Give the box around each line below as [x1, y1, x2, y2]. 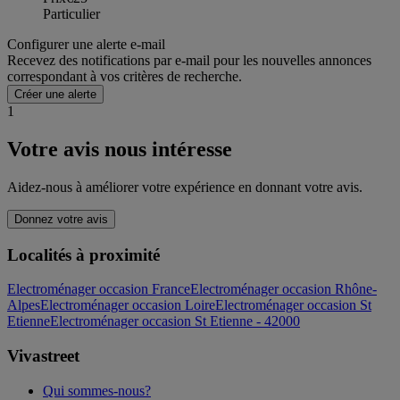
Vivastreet [7, 346, 79, 366]
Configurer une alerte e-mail [7, 37, 165, 53]
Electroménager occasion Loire [40, 297, 215, 313]
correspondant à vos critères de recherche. [7, 69, 242, 85]
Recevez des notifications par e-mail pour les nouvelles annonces [7, 53, 371, 69]
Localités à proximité [7, 245, 160, 264]
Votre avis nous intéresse [7, 137, 232, 161]
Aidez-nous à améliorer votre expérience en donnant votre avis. [7, 179, 362, 195]
